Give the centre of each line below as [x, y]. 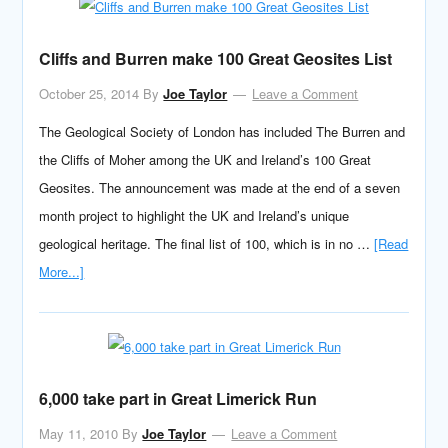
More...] [62, 271]
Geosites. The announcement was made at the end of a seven [220, 187]
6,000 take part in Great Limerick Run [178, 398]
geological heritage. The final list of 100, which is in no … [207, 243]
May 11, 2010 [79, 433]
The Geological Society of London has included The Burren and [222, 131]
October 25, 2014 [89, 93]
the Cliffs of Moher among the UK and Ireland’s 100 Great [205, 159]
